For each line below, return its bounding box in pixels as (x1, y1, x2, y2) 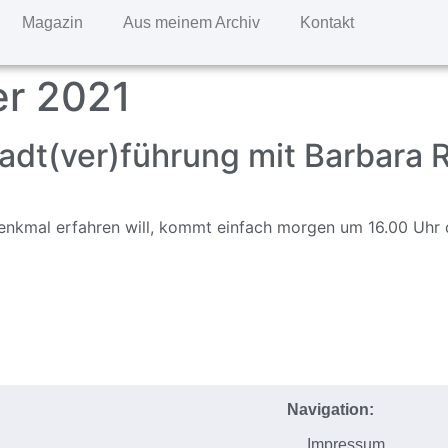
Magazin (21, 14, 83, 31)
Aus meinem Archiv (122, 14, 260, 31)
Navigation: (287, 400, 375, 418)
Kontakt (299, 14, 354, 31)
